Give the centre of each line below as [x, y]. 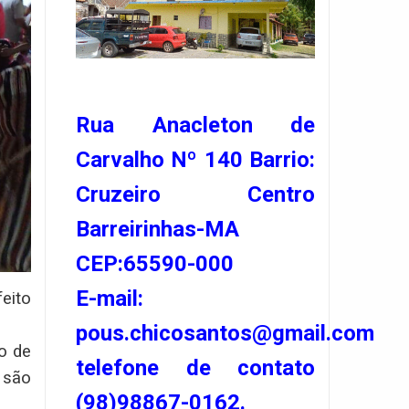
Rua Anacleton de [195, 125]
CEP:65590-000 [155, 263]
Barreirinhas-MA [157, 229]
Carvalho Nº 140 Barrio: [195, 159]
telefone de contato [195, 367]
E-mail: [110, 298]
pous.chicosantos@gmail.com [225, 333]
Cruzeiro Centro [195, 194]
